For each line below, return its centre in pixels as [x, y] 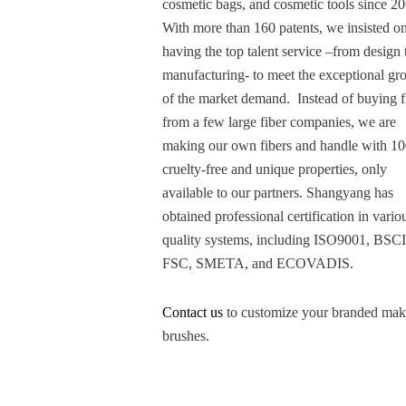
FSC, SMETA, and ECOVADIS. [258, 264]
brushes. [186, 336]
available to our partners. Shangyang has [278, 193]
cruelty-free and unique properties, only [275, 169]
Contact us [193, 313]
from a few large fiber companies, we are [280, 122]
